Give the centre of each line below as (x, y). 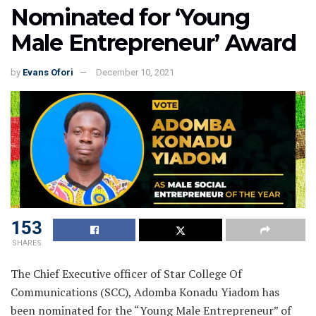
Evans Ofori (48, 72)
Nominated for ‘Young (130, 17)
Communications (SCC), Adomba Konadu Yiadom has (145, 292)
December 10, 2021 (135, 72)
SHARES (26, 243)
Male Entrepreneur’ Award (153, 42)
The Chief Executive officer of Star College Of (126, 274)
